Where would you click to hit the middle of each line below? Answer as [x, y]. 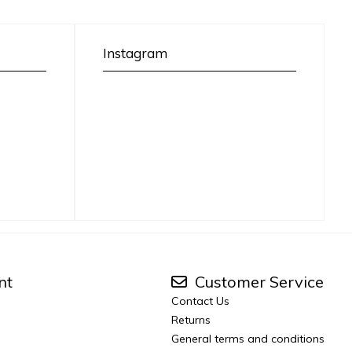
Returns [191, 319]
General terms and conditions [248, 338]
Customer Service [257, 281]
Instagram [135, 53]
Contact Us [200, 301]
